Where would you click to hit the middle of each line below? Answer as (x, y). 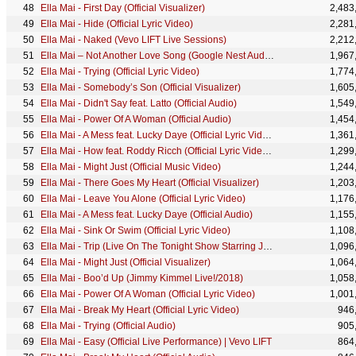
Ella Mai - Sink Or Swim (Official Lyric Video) (135, 230)
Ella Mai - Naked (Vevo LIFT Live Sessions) (133, 40)
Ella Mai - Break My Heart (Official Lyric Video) (140, 310)
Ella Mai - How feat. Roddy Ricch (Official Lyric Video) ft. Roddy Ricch (267, 151)
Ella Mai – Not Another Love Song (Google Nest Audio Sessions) (269, 56)
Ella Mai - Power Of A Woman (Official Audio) (136, 119)
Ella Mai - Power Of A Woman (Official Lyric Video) (148, 294)
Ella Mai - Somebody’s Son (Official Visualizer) (141, 87)
